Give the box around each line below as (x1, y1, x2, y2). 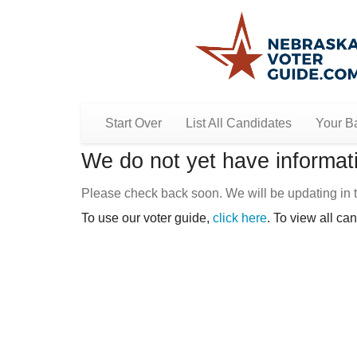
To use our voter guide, (81, 211, 213, 226)
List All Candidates (186, 116, 292, 130)
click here (213, 211, 267, 226)
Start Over (105, 116, 162, 130)
